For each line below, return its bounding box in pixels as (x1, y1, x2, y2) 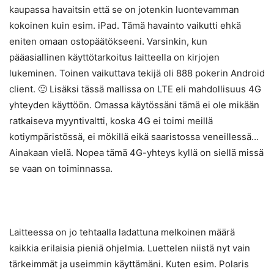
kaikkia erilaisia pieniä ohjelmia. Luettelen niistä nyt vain (9, 242, 250, 254)
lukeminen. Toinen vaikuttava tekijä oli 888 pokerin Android (9, 67, 265, 80)
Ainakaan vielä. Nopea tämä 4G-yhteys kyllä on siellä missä (9, 147, 264, 159)
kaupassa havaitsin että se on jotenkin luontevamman (9, 4, 239, 16)
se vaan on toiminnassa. (9, 163, 113, 175)
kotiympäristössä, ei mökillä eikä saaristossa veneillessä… (9, 131, 259, 143)
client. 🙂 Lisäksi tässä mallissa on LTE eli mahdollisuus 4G (9, 83, 261, 95)
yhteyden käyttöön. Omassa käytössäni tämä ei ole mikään (9, 99, 259, 111)
